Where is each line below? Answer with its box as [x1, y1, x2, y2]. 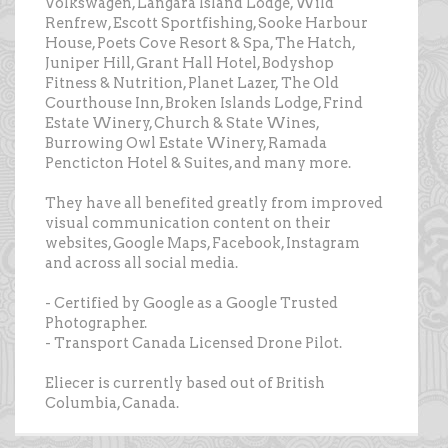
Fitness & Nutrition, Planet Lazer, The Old [45, 74, 339, 93]
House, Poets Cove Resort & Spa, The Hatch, [45, 34, 355, 53]
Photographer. [45, 314, 147, 333]
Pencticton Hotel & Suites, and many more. [45, 154, 351, 173]
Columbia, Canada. [45, 394, 179, 413]
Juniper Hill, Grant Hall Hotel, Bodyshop [45, 54, 334, 73]
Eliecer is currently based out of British [45, 374, 325, 393]
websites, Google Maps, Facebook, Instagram [45, 234, 360, 253]
